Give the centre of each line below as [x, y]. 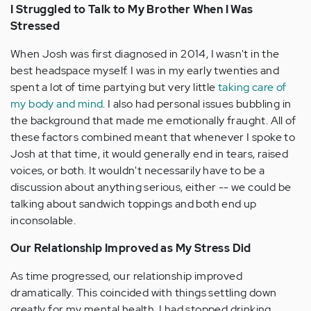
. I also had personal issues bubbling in [197, 103]
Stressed [35, 26]
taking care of [252, 87]
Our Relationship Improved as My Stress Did [131, 248]
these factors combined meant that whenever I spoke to [153, 137]
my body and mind [57, 103]
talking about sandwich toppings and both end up [134, 203]
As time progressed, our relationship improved [126, 276]
